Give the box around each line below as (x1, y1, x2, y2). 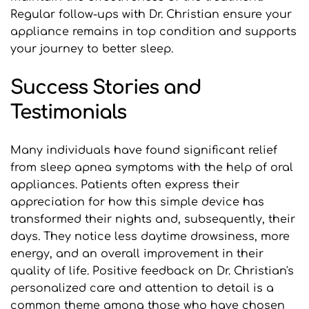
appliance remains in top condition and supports (10, 26, 297, 39)
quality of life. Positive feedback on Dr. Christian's (10, 265, 294, 278)
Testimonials (10, 101, 126, 124)
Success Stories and (10, 77, 201, 99)
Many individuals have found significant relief (10, 144, 277, 157)
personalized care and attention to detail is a (10, 282, 274, 295)
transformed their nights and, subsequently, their (10, 213, 295, 226)
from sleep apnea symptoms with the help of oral (10, 161, 293, 175)
